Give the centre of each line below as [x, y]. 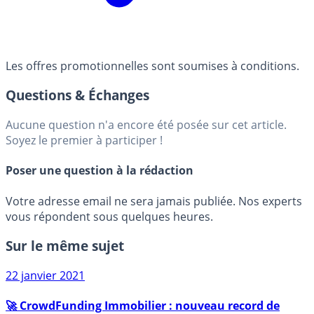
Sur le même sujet [65, 246]
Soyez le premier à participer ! [84, 141]
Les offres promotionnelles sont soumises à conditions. [152, 66]
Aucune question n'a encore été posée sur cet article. [146, 125]
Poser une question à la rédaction [100, 171]
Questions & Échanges [77, 95]
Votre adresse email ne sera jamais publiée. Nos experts [154, 201]
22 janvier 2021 [45, 276]
